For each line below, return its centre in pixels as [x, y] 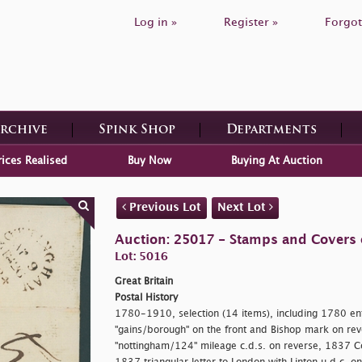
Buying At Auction [276, 160]
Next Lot [243, 207]
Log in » [156, 22]
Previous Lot [163, 207]
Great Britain [143, 281]
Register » [251, 22]
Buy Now [149, 160]
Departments [271, 130]
